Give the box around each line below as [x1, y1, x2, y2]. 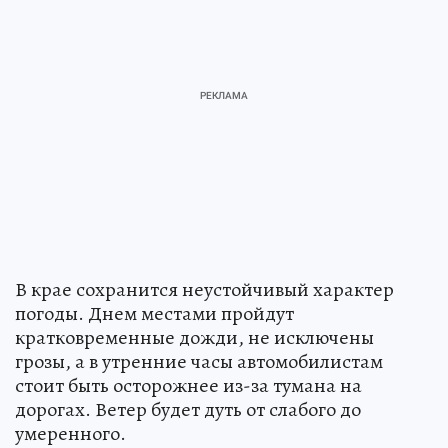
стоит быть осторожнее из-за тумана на [15, 371, 362, 399]
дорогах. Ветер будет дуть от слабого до [15, 395, 361, 423]
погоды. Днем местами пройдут [15, 299, 294, 327]
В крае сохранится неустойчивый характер [15, 275, 394, 303]
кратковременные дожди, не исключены [15, 323, 374, 351]
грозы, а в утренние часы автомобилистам [15, 347, 383, 375]
